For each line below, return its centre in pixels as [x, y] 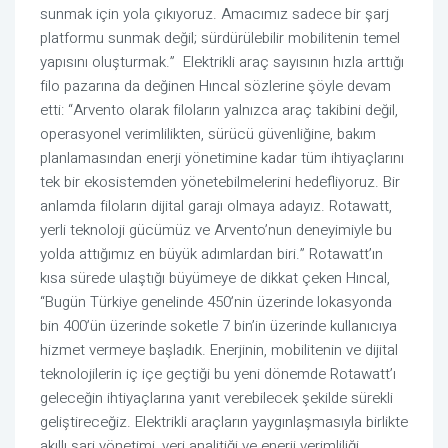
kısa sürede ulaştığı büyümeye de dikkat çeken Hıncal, [215, 278]
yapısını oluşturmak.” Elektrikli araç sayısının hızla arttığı [222, 62]
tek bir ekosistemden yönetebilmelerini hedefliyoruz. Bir [220, 182]
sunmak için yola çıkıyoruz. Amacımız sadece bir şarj [214, 14]
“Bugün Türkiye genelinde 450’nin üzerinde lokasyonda [216, 302]
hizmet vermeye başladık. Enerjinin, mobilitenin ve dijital [219, 350]
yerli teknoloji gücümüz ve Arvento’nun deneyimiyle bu [216, 230]
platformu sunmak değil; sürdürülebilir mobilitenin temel [220, 38]
